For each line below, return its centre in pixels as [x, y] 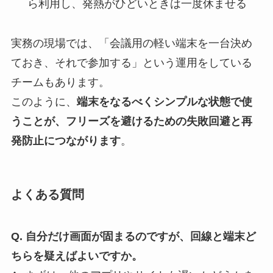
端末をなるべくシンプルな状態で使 [164, 101]
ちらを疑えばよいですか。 [76, 256]
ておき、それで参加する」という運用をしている [131, 62]
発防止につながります [66, 140]
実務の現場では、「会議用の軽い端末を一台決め [131, 43]
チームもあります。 [60, 82]
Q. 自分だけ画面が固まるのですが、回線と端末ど [133, 237]
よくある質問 [47, 194]
